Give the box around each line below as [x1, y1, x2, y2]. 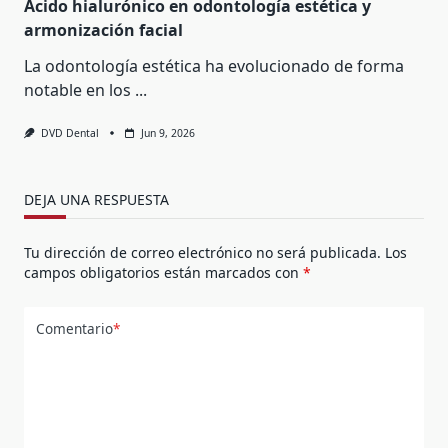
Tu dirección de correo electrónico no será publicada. [24, 242, 381, 262]
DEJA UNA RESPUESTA [24, 189, 169, 209]
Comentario [36, 319, 113, 339]
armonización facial [24, 18, 183, 41]
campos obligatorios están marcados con [24, 262, 303, 282]
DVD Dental [40, 125, 99, 140]
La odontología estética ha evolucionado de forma [24, 54, 404, 77]
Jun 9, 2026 [140, 125, 195, 140]
